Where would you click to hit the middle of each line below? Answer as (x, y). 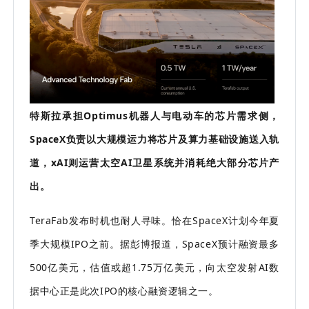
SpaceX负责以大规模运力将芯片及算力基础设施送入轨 (154, 139)
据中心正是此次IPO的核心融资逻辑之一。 (124, 290)
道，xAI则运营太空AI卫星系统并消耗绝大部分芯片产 (154, 162)
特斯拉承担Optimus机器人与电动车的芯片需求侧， (154, 115)
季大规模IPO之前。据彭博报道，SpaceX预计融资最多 (154, 243)
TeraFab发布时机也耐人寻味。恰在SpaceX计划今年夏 (154, 220)
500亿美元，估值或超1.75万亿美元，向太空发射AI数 (154, 267)
